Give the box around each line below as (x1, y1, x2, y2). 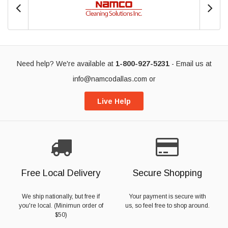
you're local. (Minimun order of (18, 202, 103, 209)
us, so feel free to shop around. (125, 202, 210, 209)
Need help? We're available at (16, 59, 116, 68)
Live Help (97, 97, 131, 105)
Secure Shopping (132, 167, 202, 178)
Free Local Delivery (21, 167, 100, 178)
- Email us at (169, 59, 212, 68)
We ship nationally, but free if (22, 192, 100, 200)
